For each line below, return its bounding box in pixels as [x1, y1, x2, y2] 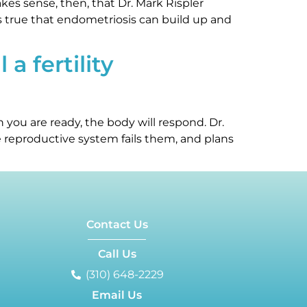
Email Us [92, 288, 143, 302]
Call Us [97, 247, 136, 260]
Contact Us [86, 218, 148, 231]
